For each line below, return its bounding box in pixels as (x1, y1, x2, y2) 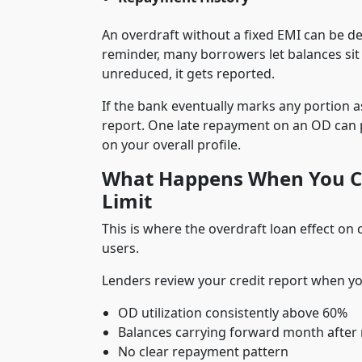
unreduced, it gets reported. (102, 64, 275, 82)
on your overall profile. (102, 135, 241, 154)
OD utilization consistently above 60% (118, 303, 347, 322)
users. (102, 238, 139, 257)
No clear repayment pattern (118, 342, 288, 360)
